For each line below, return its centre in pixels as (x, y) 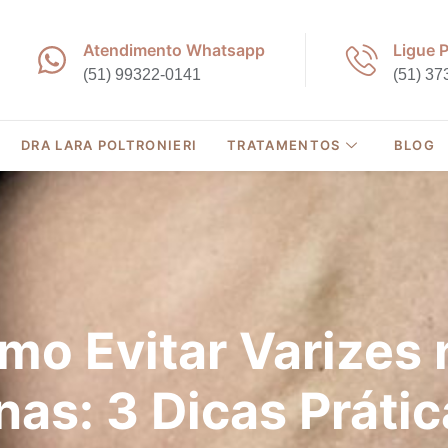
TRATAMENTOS (284, 145)
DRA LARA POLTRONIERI (109, 145)
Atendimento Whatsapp (174, 49)
